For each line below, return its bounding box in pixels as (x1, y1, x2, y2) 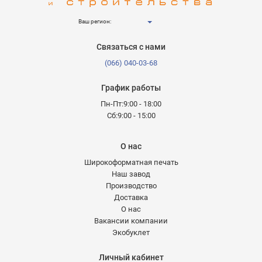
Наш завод (112, 169, 150, 178)
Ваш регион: (78, 18, 111, 25)
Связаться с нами (96, 42, 166, 51)
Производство (105, 181, 157, 190)
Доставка (114, 192, 148, 202)
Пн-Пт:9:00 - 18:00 (101, 99, 161, 108)
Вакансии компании (94, 216, 168, 225)
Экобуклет (112, 227, 150, 237)
